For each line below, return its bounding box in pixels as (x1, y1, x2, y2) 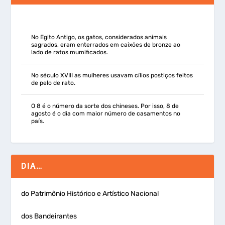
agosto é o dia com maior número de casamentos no (31, 109, 181, 117)
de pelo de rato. (31, 79, 76, 86)
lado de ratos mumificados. (31, 48, 108, 56)
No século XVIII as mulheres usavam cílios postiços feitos (31, 71, 193, 79)
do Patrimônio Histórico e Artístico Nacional (21, 189, 159, 198)
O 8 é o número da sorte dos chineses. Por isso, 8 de (31, 102, 179, 109)
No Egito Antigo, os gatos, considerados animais (31, 33, 167, 41)
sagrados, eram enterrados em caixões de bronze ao (31, 41, 181, 48)
